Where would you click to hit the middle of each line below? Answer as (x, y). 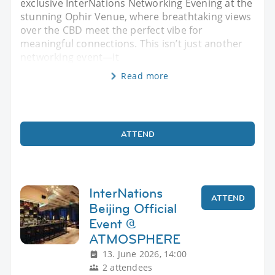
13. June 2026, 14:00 (145, 254)
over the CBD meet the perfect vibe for (112, 30)
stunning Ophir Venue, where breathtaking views (136, 17)
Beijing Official (133, 209)
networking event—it (70, 57)
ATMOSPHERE (135, 239)
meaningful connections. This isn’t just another (132, 44)
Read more (145, 76)
